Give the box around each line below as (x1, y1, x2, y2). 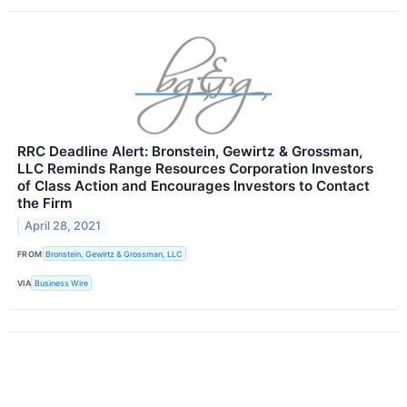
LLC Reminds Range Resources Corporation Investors (17, 160, 373, 178)
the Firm (17, 194, 73, 213)
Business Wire (35, 278, 89, 289)
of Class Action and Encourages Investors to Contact (17, 177, 370, 195)
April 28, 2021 (25, 219, 102, 233)
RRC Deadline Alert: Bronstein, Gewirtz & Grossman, (17, 143, 362, 161)
